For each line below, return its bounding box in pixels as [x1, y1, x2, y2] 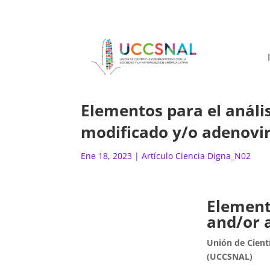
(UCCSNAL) [206, 250, 253, 262]
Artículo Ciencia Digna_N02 [142, 150, 251, 162]
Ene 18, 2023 [81, 150, 133, 162]
